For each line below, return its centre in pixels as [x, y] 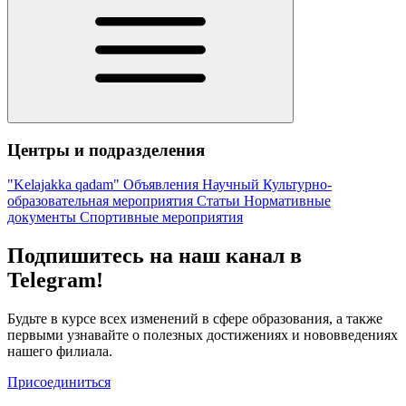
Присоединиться [59, 382]
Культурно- [297, 185]
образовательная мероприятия [102, 201]
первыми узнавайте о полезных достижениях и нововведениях [203, 335]
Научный [232, 185]
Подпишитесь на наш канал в [155, 256]
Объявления [163, 185]
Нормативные [287, 201]
